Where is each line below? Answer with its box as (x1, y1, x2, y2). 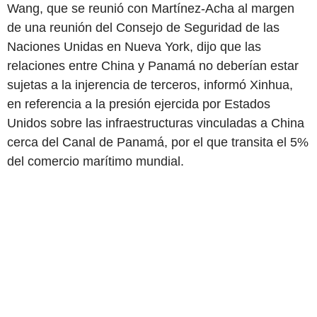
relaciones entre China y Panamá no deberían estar (7, 58, 299, 73)
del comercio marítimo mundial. (7, 154, 184, 168)
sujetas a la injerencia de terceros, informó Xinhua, (7, 77, 293, 92)
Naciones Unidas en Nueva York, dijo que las (7, 39, 261, 54)
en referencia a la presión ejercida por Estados (7, 96, 270, 111)
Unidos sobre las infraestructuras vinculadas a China (7, 115, 304, 130)
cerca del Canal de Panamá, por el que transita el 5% (7, 134, 309, 149)
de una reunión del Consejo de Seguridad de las (7, 20, 279, 35)
